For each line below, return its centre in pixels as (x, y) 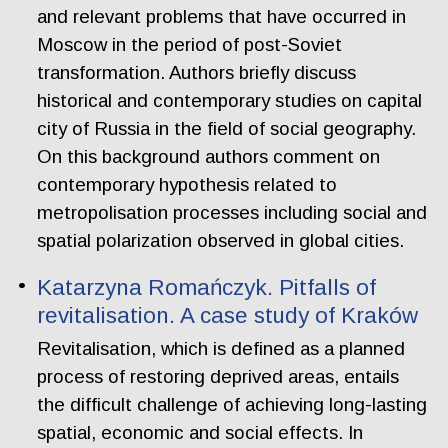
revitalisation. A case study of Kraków (228, 315)
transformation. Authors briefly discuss (197, 72)
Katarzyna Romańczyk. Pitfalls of (207, 287)
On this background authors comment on (209, 156)
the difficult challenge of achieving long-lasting (232, 405)
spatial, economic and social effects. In (200, 433)
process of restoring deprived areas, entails (218, 377)
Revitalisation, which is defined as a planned (221, 349)
